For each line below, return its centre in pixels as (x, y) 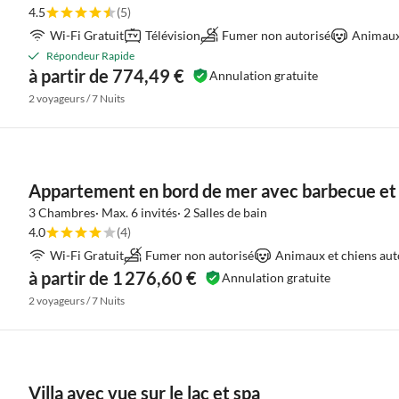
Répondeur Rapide (90, 56)
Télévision (173, 35)
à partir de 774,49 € (106, 76)
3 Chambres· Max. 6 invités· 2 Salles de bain (148, 212)
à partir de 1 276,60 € (113, 278)
